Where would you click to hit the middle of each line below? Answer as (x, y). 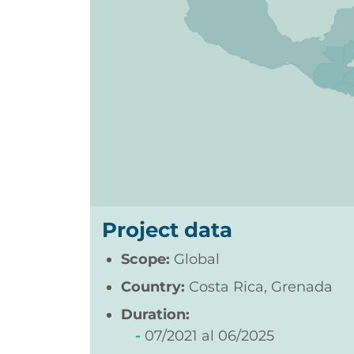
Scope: (147, 259)
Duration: (155, 314)
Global (197, 259)
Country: (155, 286)
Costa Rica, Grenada (261, 286)
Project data (167, 230)
